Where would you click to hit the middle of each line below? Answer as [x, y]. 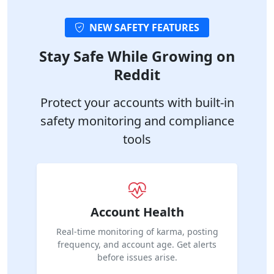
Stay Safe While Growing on [137, 56]
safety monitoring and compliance [137, 120]
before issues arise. [137, 257]
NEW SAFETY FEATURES [144, 27]
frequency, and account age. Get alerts [137, 244]
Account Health [137, 212]
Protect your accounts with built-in [137, 102]
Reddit [137, 74]
